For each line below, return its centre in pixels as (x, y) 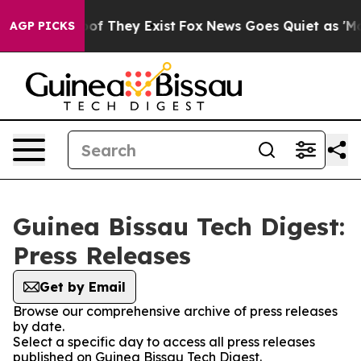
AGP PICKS (42, 26)
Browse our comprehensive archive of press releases (175, 311)
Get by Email (83, 287)
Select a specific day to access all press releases (164, 342)
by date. (39, 326)
